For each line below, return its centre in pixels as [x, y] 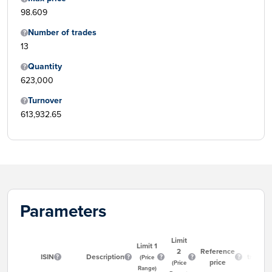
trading [259, 257]
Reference [218, 252]
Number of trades [62, 33]
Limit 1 [147, 246]
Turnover [45, 101]
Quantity [45, 67]
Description [105, 257]
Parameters [63, 211]
